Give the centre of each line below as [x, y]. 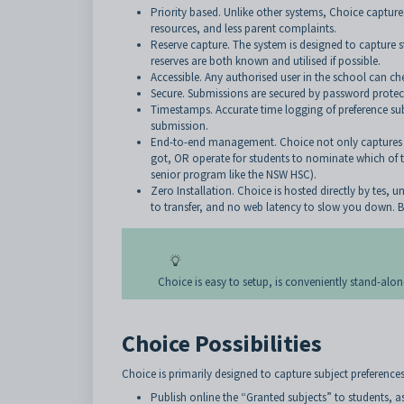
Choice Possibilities [222, 343]
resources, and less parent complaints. [243, 28]
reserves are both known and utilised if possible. [266, 61]
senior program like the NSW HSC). [234, 174]
